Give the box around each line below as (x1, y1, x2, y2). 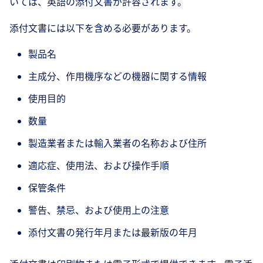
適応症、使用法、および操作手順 (28, 159, 169, 172)
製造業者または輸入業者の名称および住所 (28, 136, 207, 150)
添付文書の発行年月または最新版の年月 (28, 225, 197, 239)
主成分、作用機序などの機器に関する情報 (28, 69, 207, 83)
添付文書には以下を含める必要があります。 (9, 21, 196, 35)
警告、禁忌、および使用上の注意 (28, 203, 169, 217)
